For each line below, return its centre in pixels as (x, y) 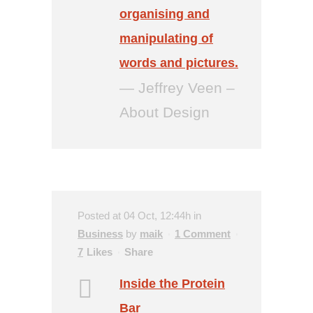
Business (100, 234)
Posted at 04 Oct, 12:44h (134, 216)
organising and (165, 14)
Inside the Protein (172, 284)
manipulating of (166, 38)
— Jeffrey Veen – (177, 88)
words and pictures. (179, 63)
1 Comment (203, 234)
